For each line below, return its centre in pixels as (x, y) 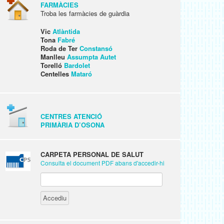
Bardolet (77, 65)
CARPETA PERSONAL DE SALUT (92, 154)
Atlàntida (66, 31)
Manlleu (54, 57)
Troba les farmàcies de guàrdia (85, 13)
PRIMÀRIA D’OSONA (72, 125)
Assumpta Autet (91, 57)
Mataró (81, 74)
